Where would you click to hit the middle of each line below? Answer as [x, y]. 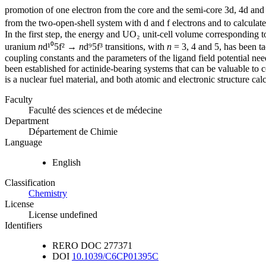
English [66, 163]
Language [23, 142]
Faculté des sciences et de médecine [95, 110]
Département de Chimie [73, 132]
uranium [21, 47]
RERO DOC [77, 246]
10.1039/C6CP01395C [115, 256]
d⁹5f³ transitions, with [125, 47]
